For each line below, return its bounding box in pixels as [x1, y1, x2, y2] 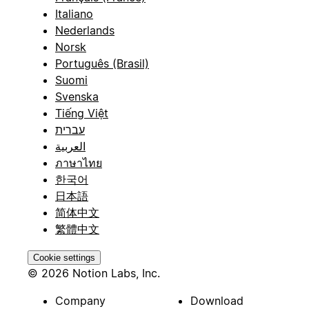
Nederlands [55, 23, 114, 37]
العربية [55, 139, 86, 153]
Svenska [55, 89, 99, 103]
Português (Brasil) [55, 56, 149, 70]
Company [55, 293, 106, 308]
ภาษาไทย [55, 155, 102, 170]
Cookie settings [33, 252, 95, 263]
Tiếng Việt [55, 106, 108, 120]
